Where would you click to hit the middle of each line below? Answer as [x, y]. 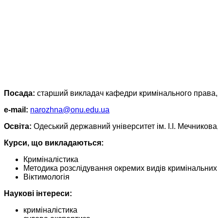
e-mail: [16, 109]
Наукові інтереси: [38, 193]
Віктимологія [46, 177]
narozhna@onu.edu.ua [70, 109]
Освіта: [18, 126]
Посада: [19, 93]
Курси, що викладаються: [54, 143]
